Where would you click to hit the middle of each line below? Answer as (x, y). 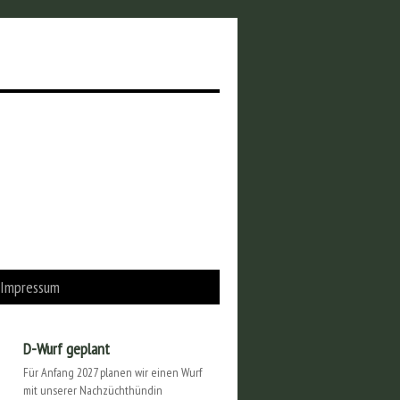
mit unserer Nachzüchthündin (93, 390)
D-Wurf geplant (67, 349)
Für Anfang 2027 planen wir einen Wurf (112, 372)
